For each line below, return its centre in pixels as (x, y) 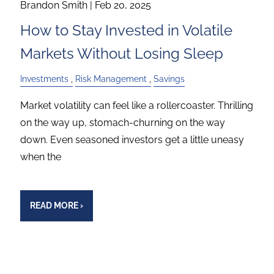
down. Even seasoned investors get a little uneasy (132, 139)
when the (41, 157)
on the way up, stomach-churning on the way (123, 122)
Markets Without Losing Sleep (122, 53)
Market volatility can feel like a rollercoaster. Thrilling (137, 105)
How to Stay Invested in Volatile (127, 30)
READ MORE (54, 206)
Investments (45, 78)
